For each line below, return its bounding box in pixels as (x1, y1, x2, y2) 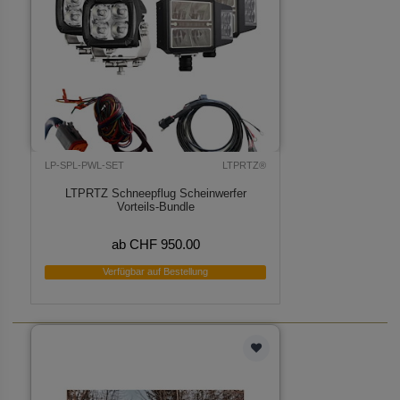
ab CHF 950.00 (111, 236, 200, 252)
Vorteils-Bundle (116, 200, 195, 214)
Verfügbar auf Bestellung (103, 266, 209, 278)
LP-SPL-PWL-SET (45, 159, 125, 171)
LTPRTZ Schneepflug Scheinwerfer (64, 187, 246, 201)
